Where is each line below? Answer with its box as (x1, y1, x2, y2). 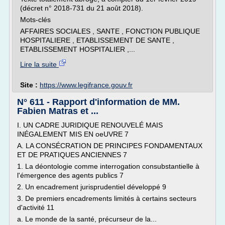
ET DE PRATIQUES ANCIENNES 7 (17, 151, 127, 159)
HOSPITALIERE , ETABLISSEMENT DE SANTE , (20, 36, 174, 44)
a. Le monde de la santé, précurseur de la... (17, 215, 157, 223)
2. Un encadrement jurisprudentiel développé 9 (17, 183, 166, 191)
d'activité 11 (17, 203, 54, 211)
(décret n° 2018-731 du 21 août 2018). (20, 4, 143, 12)
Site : (20, 81, 40, 89)
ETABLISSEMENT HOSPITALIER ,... (20, 45, 135, 53)
